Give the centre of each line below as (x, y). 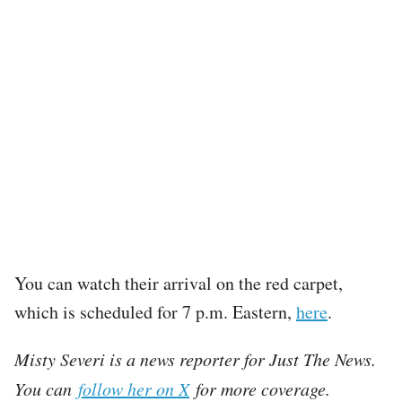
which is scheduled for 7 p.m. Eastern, (155, 311)
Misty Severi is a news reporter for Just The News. (195, 358)
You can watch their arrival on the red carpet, (179, 283)
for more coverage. (260, 388)
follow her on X (134, 388)
